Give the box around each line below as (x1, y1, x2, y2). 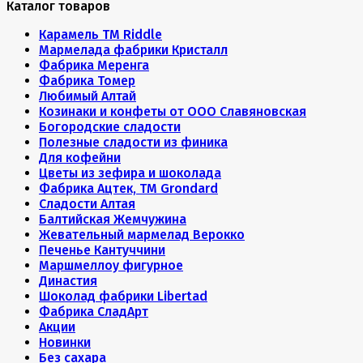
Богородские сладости (39, 119, 181, 135)
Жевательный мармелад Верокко (39, 227, 245, 242)
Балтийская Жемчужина (39, 211, 186, 227)
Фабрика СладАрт (39, 304, 148, 319)
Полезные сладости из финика (39, 135, 228, 150)
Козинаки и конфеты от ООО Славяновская (39, 104, 306, 119)
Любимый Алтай (39, 88, 136, 104)
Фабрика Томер (39, 73, 135, 88)
